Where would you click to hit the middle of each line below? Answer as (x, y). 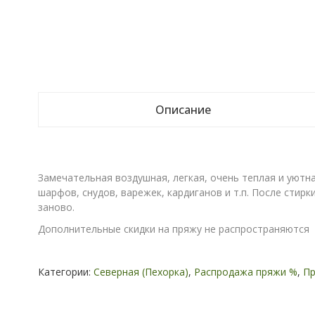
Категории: (65, 272)
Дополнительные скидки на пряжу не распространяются (173, 229)
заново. (56, 207)
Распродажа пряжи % (245, 272)
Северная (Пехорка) (141, 272)
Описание (183, 110)
